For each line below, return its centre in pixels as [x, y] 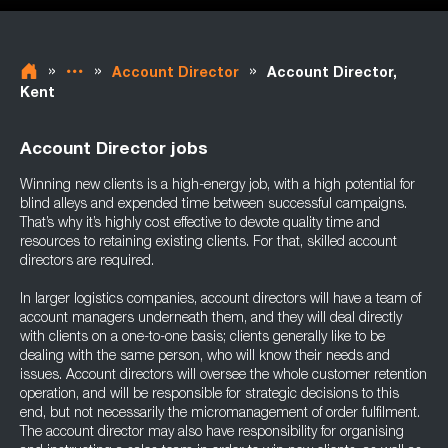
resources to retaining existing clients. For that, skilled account [208, 243]
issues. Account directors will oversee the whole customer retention [223, 376]
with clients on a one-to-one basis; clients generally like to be [202, 338]
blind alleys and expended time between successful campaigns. [213, 205]
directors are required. [87, 262]
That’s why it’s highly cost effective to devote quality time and [200, 224]
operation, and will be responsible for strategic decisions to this [209, 395]
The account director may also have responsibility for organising [212, 433]
